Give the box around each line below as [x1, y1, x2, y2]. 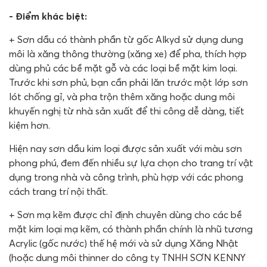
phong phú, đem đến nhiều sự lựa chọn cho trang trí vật [9, 156, 253, 169]
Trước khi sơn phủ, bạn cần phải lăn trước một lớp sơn [9, 76, 248, 88]
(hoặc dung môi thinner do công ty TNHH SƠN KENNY [9, 251, 246, 263]
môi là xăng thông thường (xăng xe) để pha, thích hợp [9, 47, 247, 60]
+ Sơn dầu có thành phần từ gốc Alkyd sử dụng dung [9, 33, 243, 45]
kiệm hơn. [9, 119, 50, 131]
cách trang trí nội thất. [9, 185, 108, 197]
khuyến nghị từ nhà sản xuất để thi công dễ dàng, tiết [9, 104, 244, 117]
